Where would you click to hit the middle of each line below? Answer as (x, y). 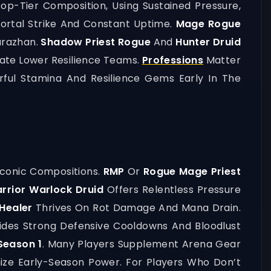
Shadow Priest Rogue (96, 42)
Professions (173, 60)
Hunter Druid (208, 42)
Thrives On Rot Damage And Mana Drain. (136, 208)
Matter (222, 60)
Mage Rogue (208, 24)
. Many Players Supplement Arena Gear (141, 244)
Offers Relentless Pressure (172, 190)
